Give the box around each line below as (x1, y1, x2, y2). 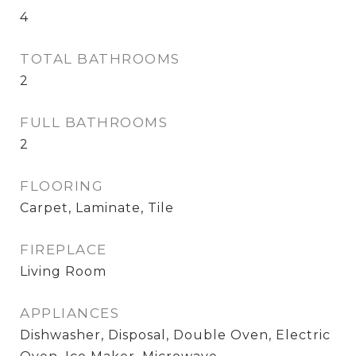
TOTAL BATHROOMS (20, 51, 180, 67)
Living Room (20, 264, 106, 279)
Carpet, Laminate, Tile (20, 200, 174, 215)
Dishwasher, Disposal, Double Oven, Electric (20, 327, 331, 342)
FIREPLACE (20, 242, 107, 257)
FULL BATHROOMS (20, 114, 168, 130)
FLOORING (20, 178, 103, 194)
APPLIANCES (20, 305, 119, 321)
